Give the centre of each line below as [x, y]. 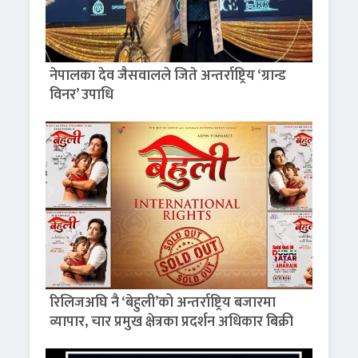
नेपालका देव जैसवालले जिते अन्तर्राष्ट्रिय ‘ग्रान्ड [168, 76]
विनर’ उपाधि [82, 95]
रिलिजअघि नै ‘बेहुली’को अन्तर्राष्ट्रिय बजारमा [163, 303]
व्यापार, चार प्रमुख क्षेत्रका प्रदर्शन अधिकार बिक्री [172, 322]
